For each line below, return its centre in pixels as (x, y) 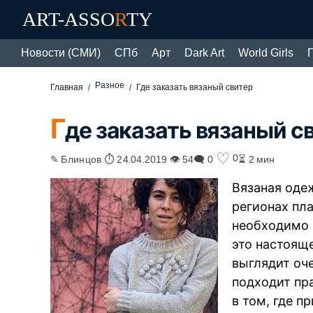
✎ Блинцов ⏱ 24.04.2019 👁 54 (122, 158)
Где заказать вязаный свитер (195, 87)
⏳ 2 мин (257, 158)
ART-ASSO (68, 19)
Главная (67, 87)
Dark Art (204, 53)
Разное (110, 85)
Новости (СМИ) (61, 53)
